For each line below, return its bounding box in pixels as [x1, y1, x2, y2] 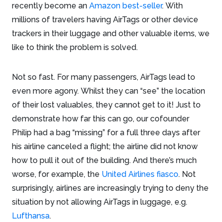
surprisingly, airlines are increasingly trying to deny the [12, 183, 209, 193]
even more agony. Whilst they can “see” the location [12, 86, 205, 96]
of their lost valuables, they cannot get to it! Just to [12, 100, 201, 110]
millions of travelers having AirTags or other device [12, 14, 198, 24]
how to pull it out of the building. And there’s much [12, 155, 197, 165]
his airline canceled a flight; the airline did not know [12, 141, 198, 151]
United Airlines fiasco [102, 169, 178, 179]
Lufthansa [12, 211, 50, 221]
